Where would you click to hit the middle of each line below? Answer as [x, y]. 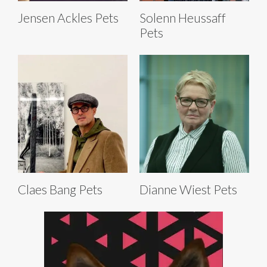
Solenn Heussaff [183, 17]
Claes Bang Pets [60, 189]
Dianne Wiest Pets [188, 189]
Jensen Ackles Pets [68, 17]
